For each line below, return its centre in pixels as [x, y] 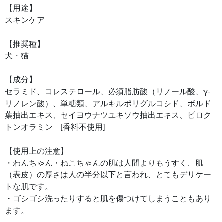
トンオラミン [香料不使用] [55, 127]
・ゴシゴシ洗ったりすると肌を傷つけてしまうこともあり [108, 198]
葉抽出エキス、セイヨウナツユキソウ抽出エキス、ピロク [108, 115]
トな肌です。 [29, 187]
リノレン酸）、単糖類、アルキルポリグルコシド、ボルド [108, 103]
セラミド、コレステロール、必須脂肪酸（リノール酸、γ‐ [108, 91]
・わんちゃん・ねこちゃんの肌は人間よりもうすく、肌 [104, 163]
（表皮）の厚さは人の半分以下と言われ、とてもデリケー [108, 175]
